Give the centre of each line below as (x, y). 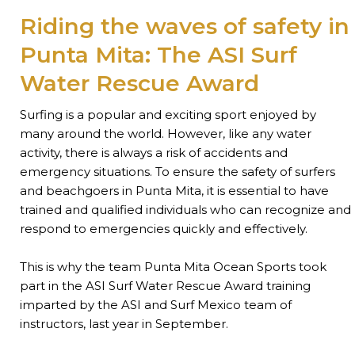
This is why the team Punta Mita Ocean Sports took (173, 267)
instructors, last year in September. (124, 324)
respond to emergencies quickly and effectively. (164, 229)
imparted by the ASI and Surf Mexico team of (156, 305)
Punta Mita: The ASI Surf (158, 55)
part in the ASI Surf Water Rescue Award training (165, 286)
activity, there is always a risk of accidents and (154, 153)
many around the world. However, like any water (166, 134)
